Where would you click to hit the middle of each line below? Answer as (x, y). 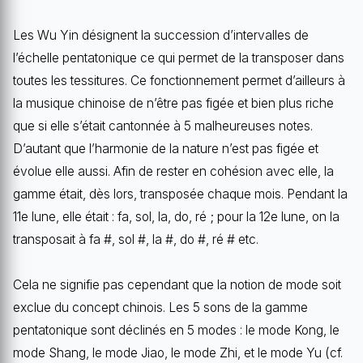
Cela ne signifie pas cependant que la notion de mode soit (177, 285)
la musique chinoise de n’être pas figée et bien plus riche (173, 104)
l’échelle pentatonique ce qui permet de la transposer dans (179, 58)
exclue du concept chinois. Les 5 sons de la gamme (160, 308)
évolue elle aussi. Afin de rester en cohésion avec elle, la (173, 172)
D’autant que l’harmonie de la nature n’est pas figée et (166, 149)
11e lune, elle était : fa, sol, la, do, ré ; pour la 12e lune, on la (176, 217)
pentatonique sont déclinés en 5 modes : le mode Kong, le (176, 331)
